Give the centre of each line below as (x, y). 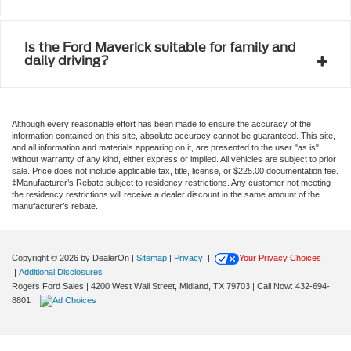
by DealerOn (105, 257)
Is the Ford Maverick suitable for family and (160, 47)
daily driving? (67, 60)
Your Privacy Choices (280, 257)
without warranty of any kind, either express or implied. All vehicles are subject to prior (174, 159)
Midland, (194, 286)
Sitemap (152, 257)
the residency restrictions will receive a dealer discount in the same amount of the (166, 194)
